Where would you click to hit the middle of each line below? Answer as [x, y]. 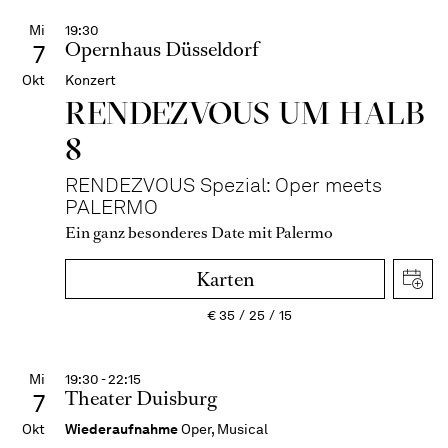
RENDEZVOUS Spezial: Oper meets [223, 185]
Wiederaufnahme [121, 429]
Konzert [90, 80]
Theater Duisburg [141, 398]
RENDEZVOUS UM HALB [245, 112]
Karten [225, 279]
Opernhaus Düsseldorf [162, 49]
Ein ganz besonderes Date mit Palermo [199, 232]
